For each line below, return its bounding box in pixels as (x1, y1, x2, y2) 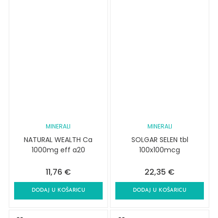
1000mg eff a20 (31, 145, 85, 155)
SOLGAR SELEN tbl (131, 135, 188, 145)
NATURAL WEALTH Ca (24, 135, 93, 145)
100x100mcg (139, 145, 181, 155)
